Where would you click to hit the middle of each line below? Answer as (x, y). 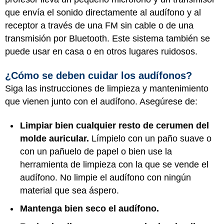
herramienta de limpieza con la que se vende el (114, 164)
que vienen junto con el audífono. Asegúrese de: (101, 101)
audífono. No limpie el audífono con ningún (105, 177)
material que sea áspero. (71, 190)
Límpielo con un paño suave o (151, 138)
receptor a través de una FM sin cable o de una (99, 25)
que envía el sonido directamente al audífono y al (103, 12)
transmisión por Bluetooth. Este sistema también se (107, 38)
